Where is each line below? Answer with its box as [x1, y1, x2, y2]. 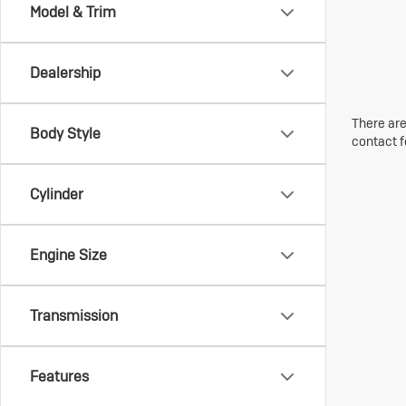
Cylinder [30, 185, 83, 204]
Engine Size [30, 246, 107, 265]
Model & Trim [30, 3, 116, 22]
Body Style [30, 124, 101, 143]
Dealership [30, 63, 101, 82]
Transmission [30, 306, 118, 325]
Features [30, 367, 89, 386]
